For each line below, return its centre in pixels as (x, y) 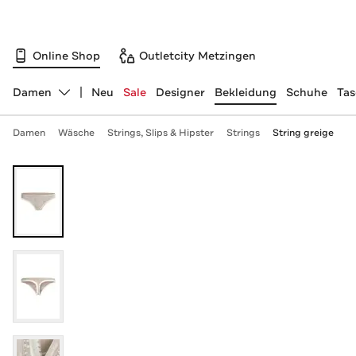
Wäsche (76, 133)
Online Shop (66, 55)
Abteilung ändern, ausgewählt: (96, 99)
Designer (180, 92)
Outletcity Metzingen (197, 55)
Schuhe (306, 92)
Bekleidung (245, 92)
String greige (303, 133)
